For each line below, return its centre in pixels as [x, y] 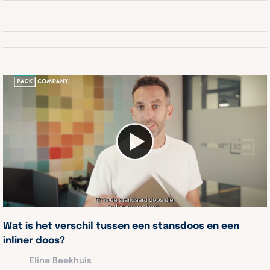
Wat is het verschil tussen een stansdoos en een [121, 226]
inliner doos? [34, 241]
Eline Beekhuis [60, 261]
